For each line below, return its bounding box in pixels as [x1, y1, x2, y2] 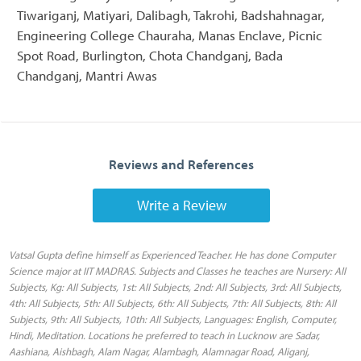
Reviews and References [109, 155, 254, 172]
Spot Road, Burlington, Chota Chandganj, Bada [17, 46, 283, 64]
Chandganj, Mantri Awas [17, 66, 157, 84]
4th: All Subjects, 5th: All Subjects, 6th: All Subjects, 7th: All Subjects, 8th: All [9, 296, 336, 309]
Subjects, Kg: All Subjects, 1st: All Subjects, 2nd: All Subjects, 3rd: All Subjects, [9, 280, 342, 293]
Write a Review [136, 195, 226, 214]
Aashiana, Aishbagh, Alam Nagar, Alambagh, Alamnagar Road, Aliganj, [9, 344, 309, 358]
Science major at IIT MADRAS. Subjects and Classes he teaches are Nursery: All [9, 263, 346, 277]
